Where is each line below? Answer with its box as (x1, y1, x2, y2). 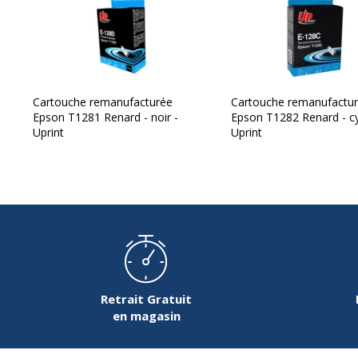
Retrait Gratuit (101, 291, 192, 308)
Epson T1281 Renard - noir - (33, 109, 178, 125)
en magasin (112, 308, 181, 324)
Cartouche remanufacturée (33, 94, 173, 110)
